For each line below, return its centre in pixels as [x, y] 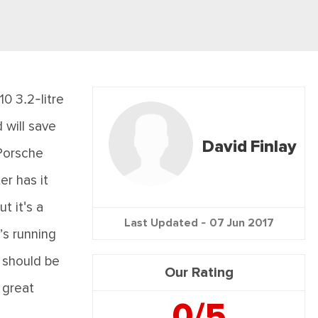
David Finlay [249, 147]
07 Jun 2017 [241, 223]
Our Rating [199, 272]
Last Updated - [166, 223]
